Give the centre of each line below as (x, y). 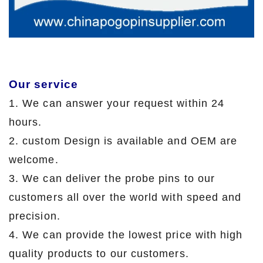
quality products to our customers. (120, 253)
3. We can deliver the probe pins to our (112, 178)
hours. (26, 122)
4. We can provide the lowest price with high (126, 235)
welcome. (34, 159)
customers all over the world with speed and (125, 197)
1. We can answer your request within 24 (117, 103)
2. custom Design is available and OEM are (123, 141)
